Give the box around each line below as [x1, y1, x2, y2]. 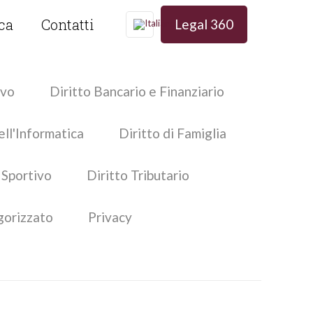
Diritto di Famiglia [118, 125, 226, 141]
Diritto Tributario [86, 167, 189, 183]
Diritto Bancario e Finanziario [50, 83, 224, 99]
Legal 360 [175, 16, 233, 32]
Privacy [88, 209, 132, 225]
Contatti [41, 15, 94, 34]
